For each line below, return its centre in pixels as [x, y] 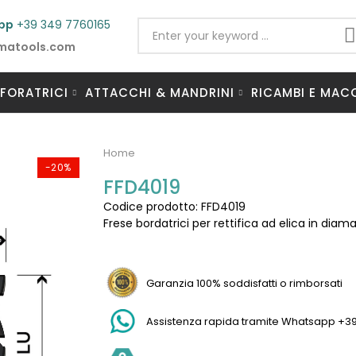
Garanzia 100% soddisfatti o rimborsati [244, 283]
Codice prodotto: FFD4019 [174, 207]
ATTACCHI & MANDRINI [160, 92]
